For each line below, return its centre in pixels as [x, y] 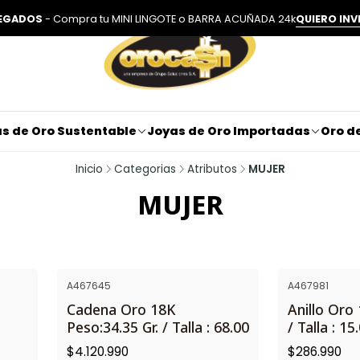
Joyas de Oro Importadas [228, 131]
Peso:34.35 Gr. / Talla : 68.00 [158, 327]
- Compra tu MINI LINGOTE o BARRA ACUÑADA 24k [169, 18]
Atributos [212, 169]
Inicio [89, 169]
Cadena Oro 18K [121, 310]
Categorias [145, 169]
